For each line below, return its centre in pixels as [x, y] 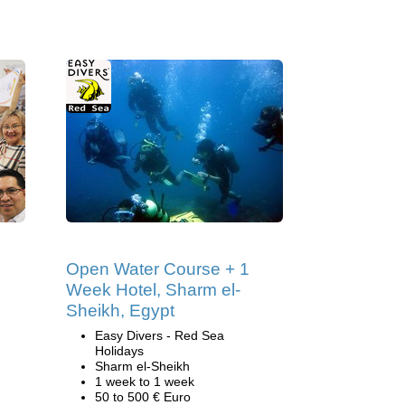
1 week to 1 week [145, 381]
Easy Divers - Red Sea [160, 335]
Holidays [119, 351]
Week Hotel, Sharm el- [153, 290]
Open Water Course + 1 [158, 269]
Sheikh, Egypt [120, 311]
